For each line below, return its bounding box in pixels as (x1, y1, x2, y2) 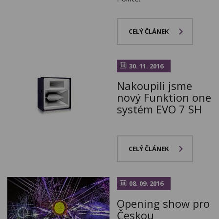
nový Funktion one (117, 90, 211, 105)
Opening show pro (117, 196, 210, 211)
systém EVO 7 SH (117, 102, 202, 117)
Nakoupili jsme (117, 78, 192, 93)
